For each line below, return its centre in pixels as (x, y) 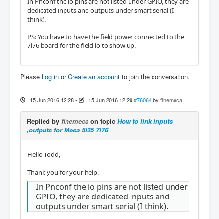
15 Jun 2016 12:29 (110, 100)
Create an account (94, 77)
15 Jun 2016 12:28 (52, 100)
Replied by (44, 121)
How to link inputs (145, 121)
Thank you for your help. (63, 172)
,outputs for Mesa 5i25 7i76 (67, 130)
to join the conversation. (155, 77)
